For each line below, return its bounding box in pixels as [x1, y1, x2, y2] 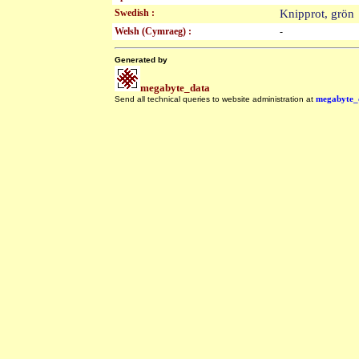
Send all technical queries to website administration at [114, 95, 316, 103]
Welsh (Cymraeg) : [114, 26, 192, 37]
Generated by [114, 55, 167, 64]
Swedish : [114, 7, 155, 18]
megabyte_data [139, 82, 210, 94]
